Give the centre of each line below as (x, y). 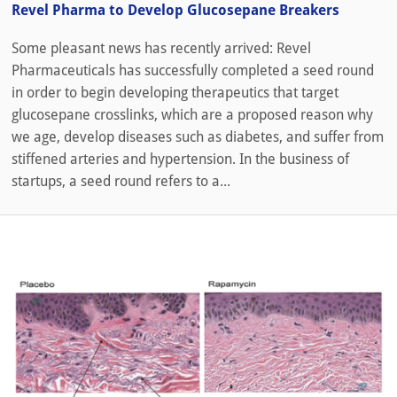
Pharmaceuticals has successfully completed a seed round (193, 70)
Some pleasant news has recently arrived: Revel (161, 48)
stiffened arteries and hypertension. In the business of (180, 159)
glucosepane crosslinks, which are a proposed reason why (192, 114)
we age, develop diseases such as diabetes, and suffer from (198, 136)
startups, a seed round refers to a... (121, 181)
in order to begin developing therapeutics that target (175, 92)
